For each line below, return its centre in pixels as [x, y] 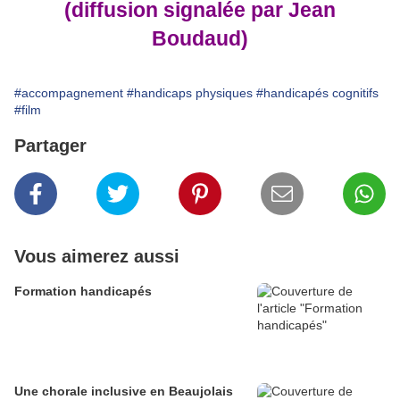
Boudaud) [200, 38]
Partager [50, 146]
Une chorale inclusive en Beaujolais [124, 391]
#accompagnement [69, 93]
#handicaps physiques [190, 93]
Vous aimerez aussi [97, 256]
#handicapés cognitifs [317, 93]
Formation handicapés [83, 291]
